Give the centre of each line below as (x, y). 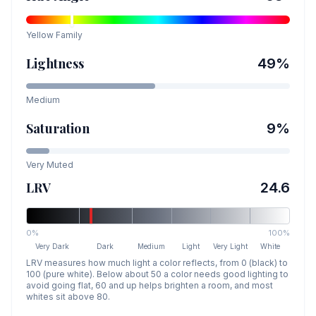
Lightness (55, 63)
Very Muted (50, 165)
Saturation (58, 128)
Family (68, 35)
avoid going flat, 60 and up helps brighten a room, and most (150, 285)
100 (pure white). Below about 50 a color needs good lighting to (157, 274)
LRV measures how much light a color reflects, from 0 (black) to (157, 263)
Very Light (231, 246)
